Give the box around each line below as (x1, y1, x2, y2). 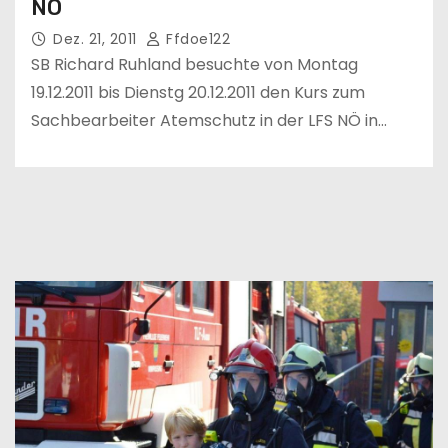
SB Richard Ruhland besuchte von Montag (31, 52, 358, 76)
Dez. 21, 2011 (53, 28, 141, 49)
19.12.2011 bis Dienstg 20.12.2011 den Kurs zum (31, 80, 365, 104)
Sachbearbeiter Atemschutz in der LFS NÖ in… (31, 108, 387, 132)
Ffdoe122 (161, 28, 230, 49)
